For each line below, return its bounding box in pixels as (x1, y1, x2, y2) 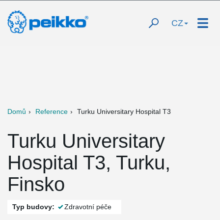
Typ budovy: (12, 203, 55, 211)
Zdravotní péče (64, 203, 111, 211)
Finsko (7, 173, 65, 195)
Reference (35, 108, 68, 115)
